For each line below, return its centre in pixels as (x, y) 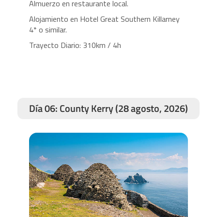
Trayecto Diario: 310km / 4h (75, 45)
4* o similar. (48, 29)
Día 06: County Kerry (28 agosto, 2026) (108, 108)
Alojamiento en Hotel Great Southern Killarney (104, 19)
